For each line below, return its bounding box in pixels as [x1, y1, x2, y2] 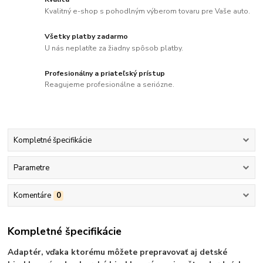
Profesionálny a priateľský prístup [45, 68, 166, 78]
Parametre [13, 163, 49, 174]
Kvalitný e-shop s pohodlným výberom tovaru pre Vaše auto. [45, 6, 251, 16]
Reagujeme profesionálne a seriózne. [45, 80, 175, 90]
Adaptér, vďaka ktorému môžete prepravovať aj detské [8, 246, 228, 258]
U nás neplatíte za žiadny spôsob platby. [45, 43, 184, 53]
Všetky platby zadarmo [45, 31, 129, 41]
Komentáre [13, 190, 51, 201]
